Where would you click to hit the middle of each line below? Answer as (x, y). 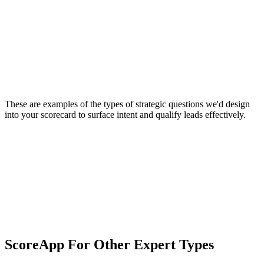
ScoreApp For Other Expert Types (109, 244)
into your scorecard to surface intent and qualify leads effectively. (125, 115)
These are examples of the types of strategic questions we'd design (127, 104)
